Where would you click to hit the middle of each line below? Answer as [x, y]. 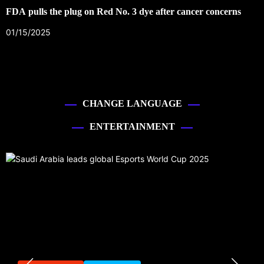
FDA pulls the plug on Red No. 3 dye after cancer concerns [123, 11]
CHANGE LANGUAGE [132, 103]
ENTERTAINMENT [132, 126]
